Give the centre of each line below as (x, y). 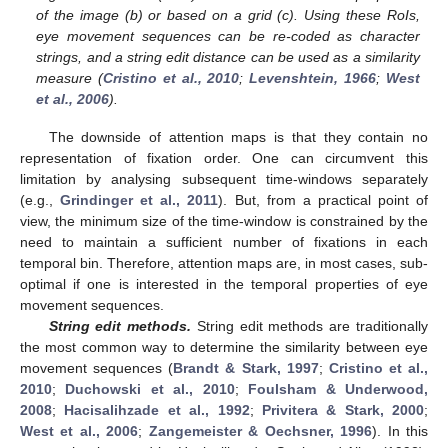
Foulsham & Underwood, (338, 388)
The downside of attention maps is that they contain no (238, 136)
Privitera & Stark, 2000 (342, 409)
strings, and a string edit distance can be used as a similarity (228, 56)
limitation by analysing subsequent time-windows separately (224, 178)
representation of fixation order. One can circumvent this (224, 157)
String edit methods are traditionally (310, 325)
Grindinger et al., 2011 (139, 199)
